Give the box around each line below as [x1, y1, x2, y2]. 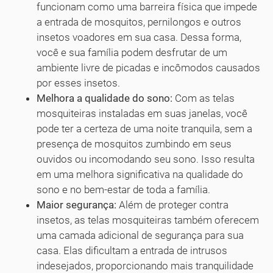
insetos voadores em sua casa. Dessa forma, [37, 31, 241, 44]
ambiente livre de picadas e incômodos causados [37, 62, 260, 74]
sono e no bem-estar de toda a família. [37, 183, 210, 196]
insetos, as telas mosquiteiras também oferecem [37, 214, 259, 227]
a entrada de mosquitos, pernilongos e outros [37, 16, 241, 29]
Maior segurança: [37, 199, 116, 211]
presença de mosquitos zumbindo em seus [37, 138, 232, 151]
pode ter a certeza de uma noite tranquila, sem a [37, 122, 252, 135]
